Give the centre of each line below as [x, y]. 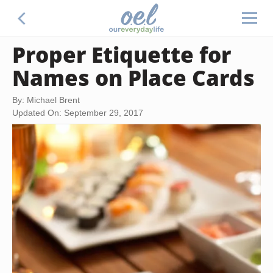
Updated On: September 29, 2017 [78, 113]
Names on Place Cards [133, 77]
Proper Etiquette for [122, 54]
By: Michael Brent [46, 100]
